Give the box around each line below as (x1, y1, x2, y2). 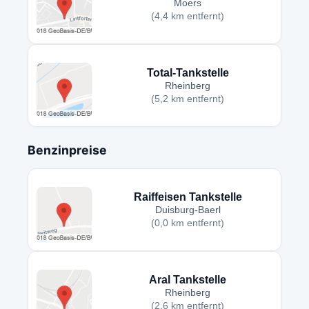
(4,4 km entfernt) (151, 11, 224, 22)
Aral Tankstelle (149, 274, 226, 286)
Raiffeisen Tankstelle (133, 191, 242, 203)
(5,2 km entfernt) (151, 94, 224, 105)
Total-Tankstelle (146, 67, 229, 79)
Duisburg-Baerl (154, 205, 221, 216)
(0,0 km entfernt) (151, 218, 224, 229)
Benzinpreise (28, 142, 107, 157)
